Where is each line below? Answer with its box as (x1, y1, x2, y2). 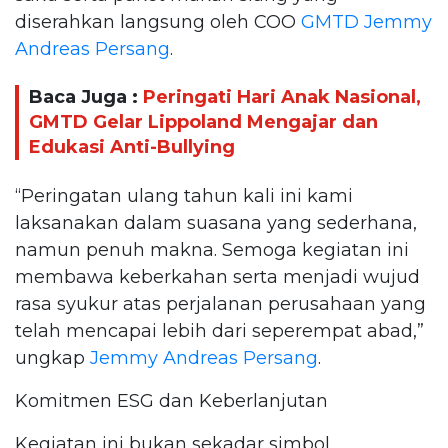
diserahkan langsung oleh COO (15, 10, 301, 33)
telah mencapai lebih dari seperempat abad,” (15, 319, 424, 342)
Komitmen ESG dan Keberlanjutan (15, 389, 328, 412)
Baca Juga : (29, 86, 143, 109)
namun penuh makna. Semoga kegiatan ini (15, 238, 409, 261)
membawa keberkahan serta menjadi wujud (15, 265, 420, 288)
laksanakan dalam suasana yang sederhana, (15, 211, 417, 234)
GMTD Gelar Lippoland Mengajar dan (29, 111, 378, 134)
